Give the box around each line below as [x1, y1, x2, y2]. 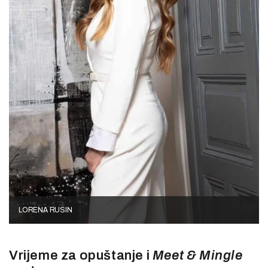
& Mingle [186, 248, 243, 263]
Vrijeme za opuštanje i [9, 248, 153, 263]
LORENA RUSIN [19, 206, 72, 215]
